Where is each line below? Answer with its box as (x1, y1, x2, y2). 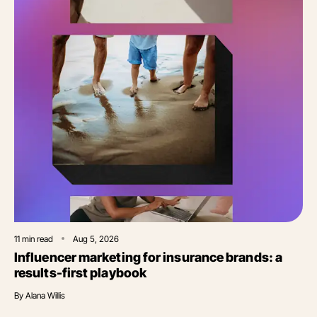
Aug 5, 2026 (73, 233, 119, 244)
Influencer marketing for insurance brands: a (14, 249, 282, 265)
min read (20, 233, 53, 244)
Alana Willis (25, 289, 65, 301)
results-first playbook (14, 265, 146, 280)
